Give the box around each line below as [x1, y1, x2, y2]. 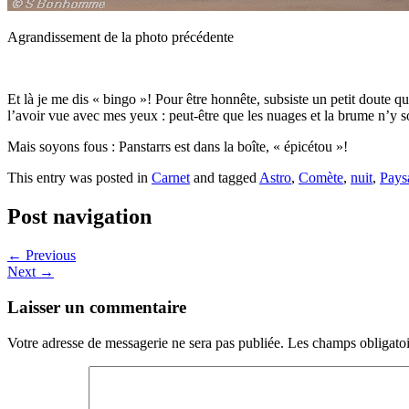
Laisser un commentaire [7, 297, 186, 317]
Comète [299, 170, 343, 186]
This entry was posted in [7, 170, 152, 186]
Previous [22, 247, 76, 264]
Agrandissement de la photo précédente [7, 29, 234, 46]
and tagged [190, 170, 259, 186]
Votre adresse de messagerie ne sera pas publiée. [7, 334, 284, 351]
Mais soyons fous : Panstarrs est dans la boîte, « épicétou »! [7, 139, 348, 155]
